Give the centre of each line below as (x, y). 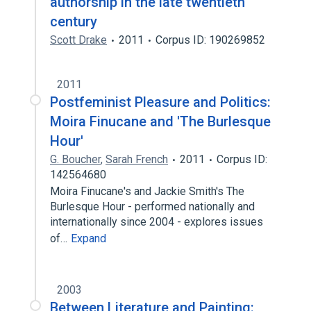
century (74, 22)
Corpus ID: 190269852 (210, 40)
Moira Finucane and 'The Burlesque (160, 121)
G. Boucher (75, 159)
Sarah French (137, 159)
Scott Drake (78, 40)
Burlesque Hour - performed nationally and (152, 207)
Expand (89, 238)
